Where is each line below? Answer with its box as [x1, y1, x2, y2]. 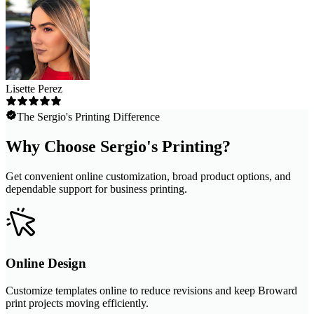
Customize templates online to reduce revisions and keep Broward [6, 285, 297, 297]
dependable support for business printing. [6, 182, 187, 195]
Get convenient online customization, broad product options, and [6, 170, 291, 182]
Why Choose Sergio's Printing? [6, 137, 231, 156]
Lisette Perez [6, 82, 62, 95]
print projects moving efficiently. [6, 297, 149, 310]
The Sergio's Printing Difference [17, 110, 160, 123]
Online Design [6, 256, 86, 271]
